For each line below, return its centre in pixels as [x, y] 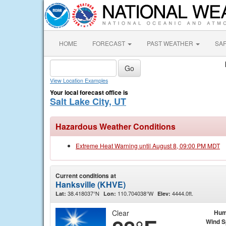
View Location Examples [79, 80]
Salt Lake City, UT [88, 101]
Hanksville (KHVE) [91, 184]
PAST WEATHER [171, 43]
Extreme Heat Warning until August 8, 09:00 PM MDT [148, 146]
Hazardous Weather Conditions [116, 126]
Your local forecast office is [89, 92]
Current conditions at [86, 176]
